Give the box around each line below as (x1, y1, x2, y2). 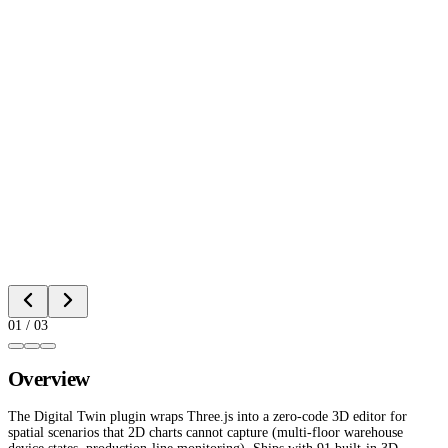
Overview (8, 367, 90, 392)
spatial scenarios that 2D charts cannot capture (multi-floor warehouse (8, 425, 403, 441)
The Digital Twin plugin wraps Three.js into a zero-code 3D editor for (8, 409, 407, 425)
